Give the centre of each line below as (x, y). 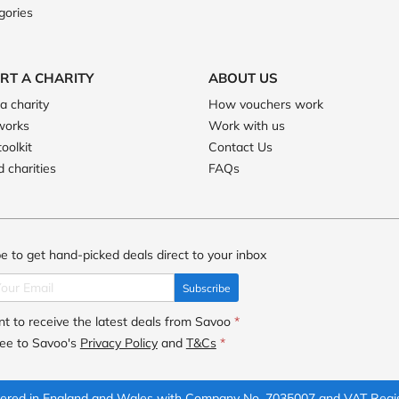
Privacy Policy (118, 343)
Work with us (246, 126)
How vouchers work (265, 104)
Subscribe (206, 288)
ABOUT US (243, 78)
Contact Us (240, 147)
